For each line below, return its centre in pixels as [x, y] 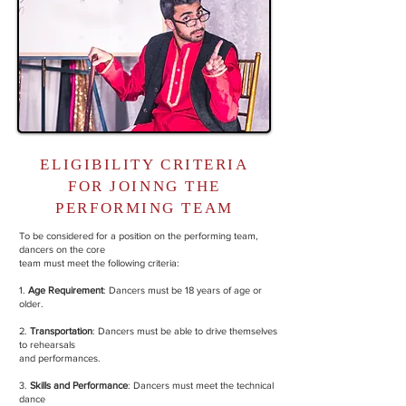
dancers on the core [62, 249]
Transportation [61, 331]
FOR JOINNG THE [145, 186]
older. [31, 304]
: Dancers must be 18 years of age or [183, 290]
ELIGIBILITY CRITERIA [145, 164]
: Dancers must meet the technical [201, 385]
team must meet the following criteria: [99, 263]
